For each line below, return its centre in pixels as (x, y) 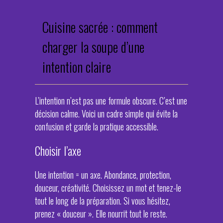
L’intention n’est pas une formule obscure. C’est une (111, 101)
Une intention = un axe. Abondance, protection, (103, 175)
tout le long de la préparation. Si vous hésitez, (103, 201)
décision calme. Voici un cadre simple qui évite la (106, 113)
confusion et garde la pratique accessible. (97, 126)
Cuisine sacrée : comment (100, 27)
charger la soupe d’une (93, 47)
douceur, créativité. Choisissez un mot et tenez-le (108, 188)
